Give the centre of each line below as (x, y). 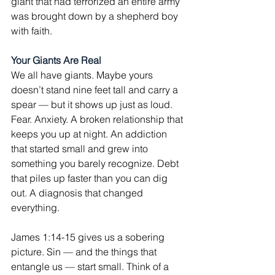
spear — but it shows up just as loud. (93, 104)
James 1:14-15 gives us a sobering (89, 237)
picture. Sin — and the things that (85, 252)
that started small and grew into (81, 149)
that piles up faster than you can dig (91, 178)
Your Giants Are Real (56, 60)
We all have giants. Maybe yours (83, 75)
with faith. (32, 31)
